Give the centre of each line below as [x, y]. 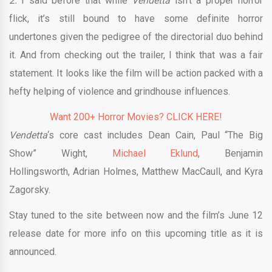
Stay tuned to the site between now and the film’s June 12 [136, 216]
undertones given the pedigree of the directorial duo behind [136, 37]
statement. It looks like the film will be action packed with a [136, 73]
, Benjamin [230, 154]
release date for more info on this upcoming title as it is [136, 234]
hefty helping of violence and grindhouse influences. [120, 92]
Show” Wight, [61, 154]
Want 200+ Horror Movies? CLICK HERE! [136, 117]
